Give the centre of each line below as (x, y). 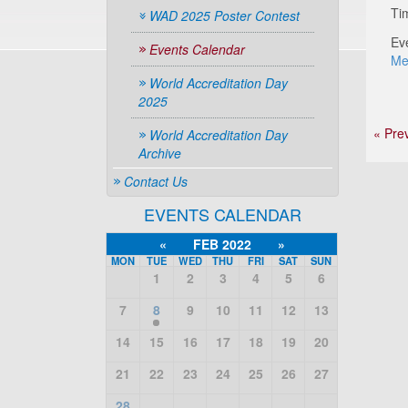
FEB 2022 (222, 244)
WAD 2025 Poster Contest (224, 15)
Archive (160, 153)
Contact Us (156, 181)
